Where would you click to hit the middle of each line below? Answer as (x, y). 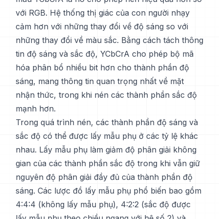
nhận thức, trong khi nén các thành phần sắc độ (106, 95)
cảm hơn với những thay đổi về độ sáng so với (102, 26)
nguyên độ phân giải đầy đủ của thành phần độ (104, 177)
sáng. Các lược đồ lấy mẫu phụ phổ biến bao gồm (109, 191)
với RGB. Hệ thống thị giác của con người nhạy (103, 13)
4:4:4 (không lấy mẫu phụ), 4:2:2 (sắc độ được (103, 204)
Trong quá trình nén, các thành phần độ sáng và (107, 122)
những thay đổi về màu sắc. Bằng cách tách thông (109, 40)
